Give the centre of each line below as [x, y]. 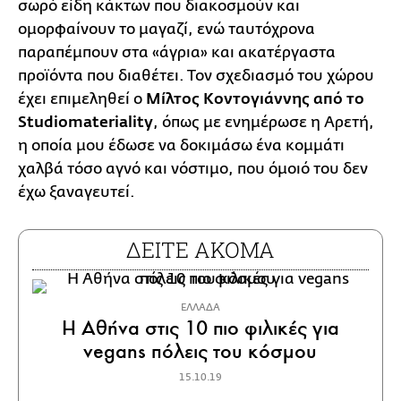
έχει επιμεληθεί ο [82, 98]
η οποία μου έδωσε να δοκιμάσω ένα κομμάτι [181, 145]
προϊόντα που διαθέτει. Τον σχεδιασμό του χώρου [196, 75]
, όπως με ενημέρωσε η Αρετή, [264, 122]
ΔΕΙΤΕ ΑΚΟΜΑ [200, 249]
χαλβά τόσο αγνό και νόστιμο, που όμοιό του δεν [193, 168]
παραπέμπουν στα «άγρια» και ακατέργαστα [177, 52]
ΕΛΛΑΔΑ [200, 307]
